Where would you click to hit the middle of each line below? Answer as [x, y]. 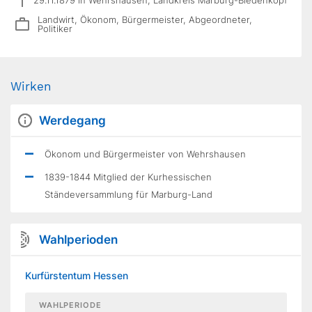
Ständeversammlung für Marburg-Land [128, 194]
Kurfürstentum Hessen [77, 275]
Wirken [31, 86]
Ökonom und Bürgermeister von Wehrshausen [145, 154]
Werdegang [72, 120]
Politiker [55, 29]
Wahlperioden [78, 240]
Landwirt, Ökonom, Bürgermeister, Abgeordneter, [145, 19]
